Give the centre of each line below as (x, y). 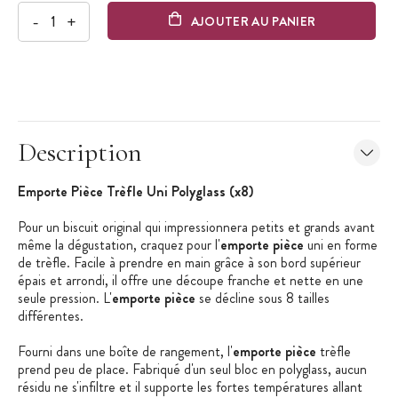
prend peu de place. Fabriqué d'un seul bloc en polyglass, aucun (192, 370)
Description (80, 153)
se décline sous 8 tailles (263, 298)
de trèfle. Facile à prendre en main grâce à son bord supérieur (189, 263)
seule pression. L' (65, 298)
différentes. (52, 316)
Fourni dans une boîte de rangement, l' (125, 352)
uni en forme (342, 245)
